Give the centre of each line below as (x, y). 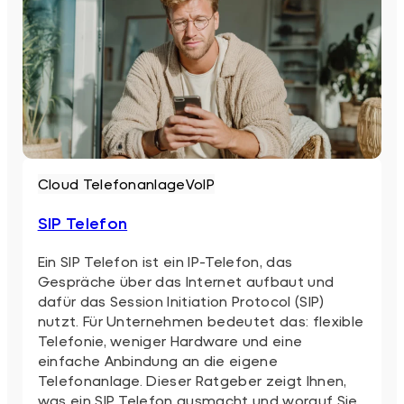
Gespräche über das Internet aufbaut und (186, 280)
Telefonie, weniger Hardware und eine (170, 340)
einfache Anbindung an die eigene (157, 360)
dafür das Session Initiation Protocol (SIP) (181, 300)
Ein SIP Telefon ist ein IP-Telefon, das (165, 261)
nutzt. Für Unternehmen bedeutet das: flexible (201, 320)
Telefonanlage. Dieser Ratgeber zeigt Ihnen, (192, 380)
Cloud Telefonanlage (111, 183)
